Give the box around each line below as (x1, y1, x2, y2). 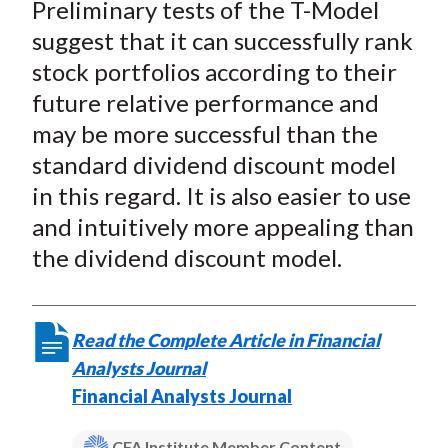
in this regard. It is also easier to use (31, 181, 411, 211)
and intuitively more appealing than (31, 212, 414, 242)
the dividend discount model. (31, 243, 342, 273)
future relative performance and (31, 88, 379, 118)
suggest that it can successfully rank (31, 26, 413, 56)
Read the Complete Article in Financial (71, 329, 380, 352)
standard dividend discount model (31, 150, 396, 180)
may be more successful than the (31, 119, 378, 149)
